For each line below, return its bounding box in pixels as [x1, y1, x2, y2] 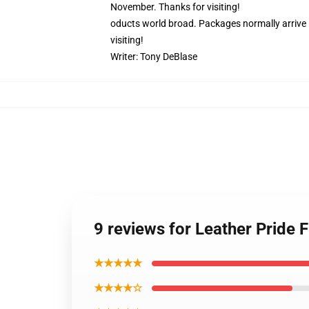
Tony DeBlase [140, 51, 197, 62]
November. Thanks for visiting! [110, 1, 240, 12]
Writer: [110, 51, 140, 62]
